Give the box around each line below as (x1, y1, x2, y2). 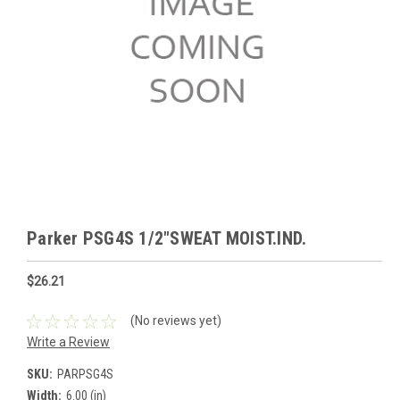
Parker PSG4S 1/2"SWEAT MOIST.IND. (27, 228, 307, 249)
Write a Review (27, 334, 110, 349)
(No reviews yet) (129, 313, 221, 329)
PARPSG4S (56, 366, 113, 381)
